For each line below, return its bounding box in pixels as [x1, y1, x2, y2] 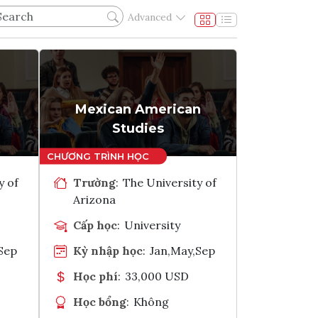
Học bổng [73, 294, 126, 309]
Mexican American [75, 101, 201, 117]
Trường [73, 175, 116, 190]
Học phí [73, 268, 118, 283]
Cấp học [73, 217, 117, 232]
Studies [112, 120, 164, 136]
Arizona [73, 192, 116, 207]
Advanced [128, 11, 172, 24]
